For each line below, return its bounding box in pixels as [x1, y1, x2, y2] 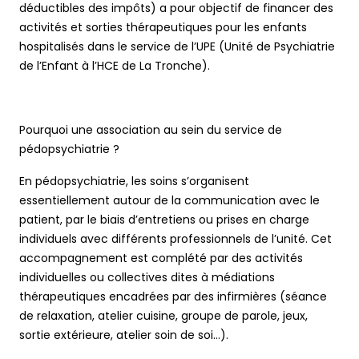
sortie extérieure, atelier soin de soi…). [19, 327, 232, 344]
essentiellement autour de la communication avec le [19, 192, 320, 209]
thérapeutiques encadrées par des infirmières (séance [19, 288, 327, 305]
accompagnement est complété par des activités [19, 250, 303, 267]
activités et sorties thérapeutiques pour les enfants [19, 19, 307, 36]
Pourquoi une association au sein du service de [19, 122, 282, 139]
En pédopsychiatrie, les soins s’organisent [19, 173, 249, 190]
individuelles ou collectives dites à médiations [19, 269, 275, 286]
